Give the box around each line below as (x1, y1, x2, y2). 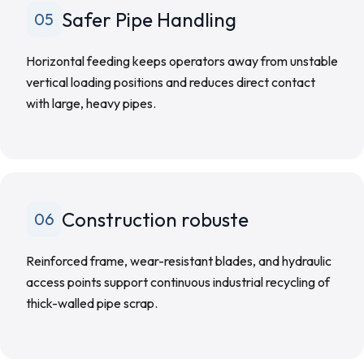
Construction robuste (62, 207, 249, 232)
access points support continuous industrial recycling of (26, 274, 330, 290)
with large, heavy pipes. (26, 95, 156, 111)
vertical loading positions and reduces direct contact (26, 74, 315, 90)
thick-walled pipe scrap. (26, 295, 158, 311)
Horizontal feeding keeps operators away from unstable (26, 53, 338, 69)
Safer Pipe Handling (62, 7, 236, 32)
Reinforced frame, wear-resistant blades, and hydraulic (26, 253, 331, 269)
